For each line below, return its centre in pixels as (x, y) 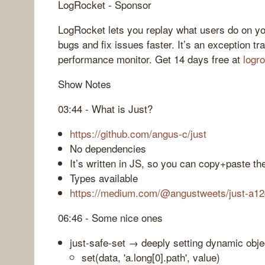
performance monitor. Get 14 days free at (151, 59)
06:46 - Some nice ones (110, 217)
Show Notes (85, 83)
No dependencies (108, 148)
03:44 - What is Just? (105, 108)
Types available (104, 177)
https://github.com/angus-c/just (138, 133)
